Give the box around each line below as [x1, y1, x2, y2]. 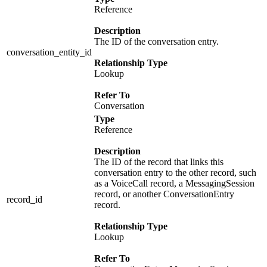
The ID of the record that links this [94, 156, 223, 167]
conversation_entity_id [7, 46, 92, 57]
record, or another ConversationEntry [94, 188, 234, 199]
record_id [7, 194, 42, 204]
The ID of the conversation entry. [94, 36, 219, 46]
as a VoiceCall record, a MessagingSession [94, 178, 254, 188]
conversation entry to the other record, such [94, 167, 256, 178]
